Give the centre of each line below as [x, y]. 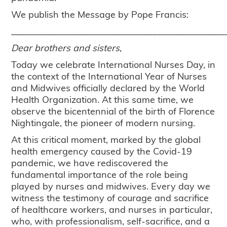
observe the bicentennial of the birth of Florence [113, 111]
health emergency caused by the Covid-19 [102, 151]
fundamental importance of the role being [100, 174]
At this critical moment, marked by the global [106, 139]
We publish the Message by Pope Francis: [100, 14]
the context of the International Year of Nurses [109, 76]
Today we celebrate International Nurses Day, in [113, 64]
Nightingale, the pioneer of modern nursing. [103, 123]
